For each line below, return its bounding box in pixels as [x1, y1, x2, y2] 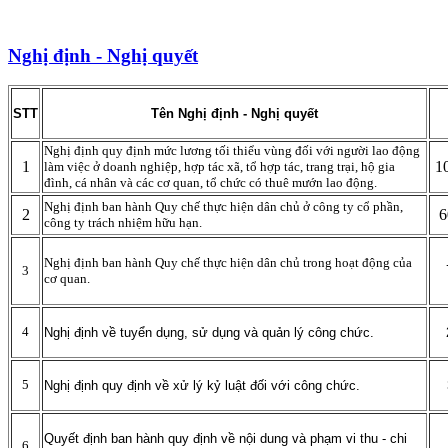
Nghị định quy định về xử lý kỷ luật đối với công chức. [44, 378, 360, 394]
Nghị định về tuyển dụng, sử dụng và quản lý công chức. [44, 325, 374, 341]
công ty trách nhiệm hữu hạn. [44, 215, 202, 231]
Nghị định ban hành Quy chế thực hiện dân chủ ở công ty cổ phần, [44, 199, 403, 215]
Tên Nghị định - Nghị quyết [151, 106, 318, 122]
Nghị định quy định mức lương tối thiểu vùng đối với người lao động [44, 143, 420, 159]
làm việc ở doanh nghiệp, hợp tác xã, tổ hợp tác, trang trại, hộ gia [44, 159, 395, 175]
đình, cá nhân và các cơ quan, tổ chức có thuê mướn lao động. [44, 175, 377, 191]
